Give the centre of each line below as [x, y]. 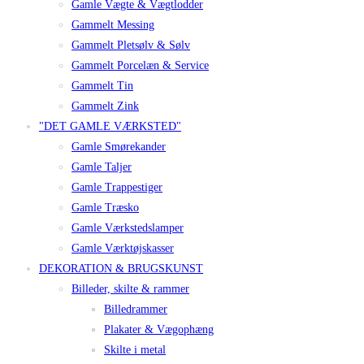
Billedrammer [136, 310]
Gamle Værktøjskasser [123, 249]
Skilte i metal [135, 350]
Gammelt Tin [102, 86]
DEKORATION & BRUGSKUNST [121, 269]
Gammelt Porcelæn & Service [140, 66]
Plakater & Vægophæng [159, 330]
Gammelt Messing [113, 25]
